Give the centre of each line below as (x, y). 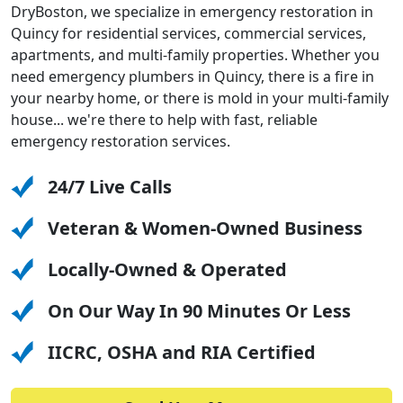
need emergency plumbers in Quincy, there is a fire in (193, 76)
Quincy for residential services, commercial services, (188, 33)
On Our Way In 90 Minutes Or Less (199, 310)
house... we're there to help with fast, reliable (164, 119)
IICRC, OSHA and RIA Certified (182, 352)
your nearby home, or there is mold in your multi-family (200, 98)
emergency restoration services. (121, 141)
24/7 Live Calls (110, 186)
